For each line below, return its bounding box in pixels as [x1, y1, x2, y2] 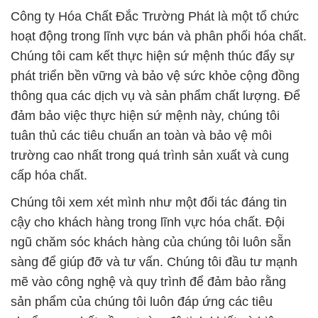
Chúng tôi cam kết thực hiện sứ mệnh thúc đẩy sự [11, 48, 295, 63]
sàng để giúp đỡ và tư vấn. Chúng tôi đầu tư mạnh [11, 254, 297, 269]
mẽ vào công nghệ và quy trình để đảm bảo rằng [11, 274, 286, 289]
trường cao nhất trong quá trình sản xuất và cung [11, 148, 289, 163]
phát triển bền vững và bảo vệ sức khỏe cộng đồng [11, 68, 300, 83]
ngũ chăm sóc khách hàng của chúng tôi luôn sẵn [11, 234, 291, 249]
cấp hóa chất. [11, 168, 87, 182]
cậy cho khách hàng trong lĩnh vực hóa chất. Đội [11, 214, 285, 229]
